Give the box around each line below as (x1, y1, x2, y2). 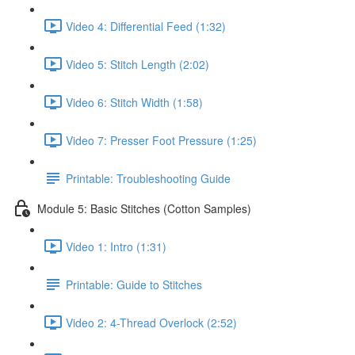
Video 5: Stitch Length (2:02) (66, 55, 209, 72)
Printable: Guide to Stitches (66, 276, 202, 292)
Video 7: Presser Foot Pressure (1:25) (66, 132, 257, 148)
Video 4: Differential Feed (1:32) (66, 17, 226, 34)
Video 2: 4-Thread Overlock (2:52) (66, 314, 237, 330)
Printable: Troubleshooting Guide (66, 170, 231, 186)
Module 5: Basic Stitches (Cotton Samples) (37, 200, 251, 216)
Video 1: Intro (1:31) (66, 238, 166, 254)
